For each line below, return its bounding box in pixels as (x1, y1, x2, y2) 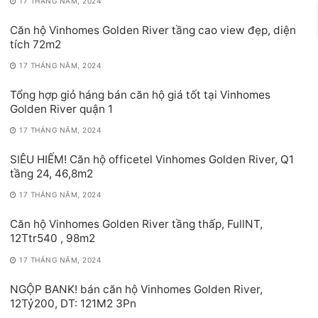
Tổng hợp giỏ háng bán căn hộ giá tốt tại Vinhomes (10, 87, 270, 102)
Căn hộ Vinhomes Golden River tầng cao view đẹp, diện (10, 23, 296, 37)
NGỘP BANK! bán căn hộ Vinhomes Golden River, (10, 282, 263, 296)
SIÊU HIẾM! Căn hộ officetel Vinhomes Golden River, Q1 (10, 153, 294, 167)
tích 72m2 (10, 37, 61, 51)
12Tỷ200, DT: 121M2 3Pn (10, 296, 136, 310)
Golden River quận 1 (10, 102, 113, 116)
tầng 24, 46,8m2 (10, 167, 93, 181)
